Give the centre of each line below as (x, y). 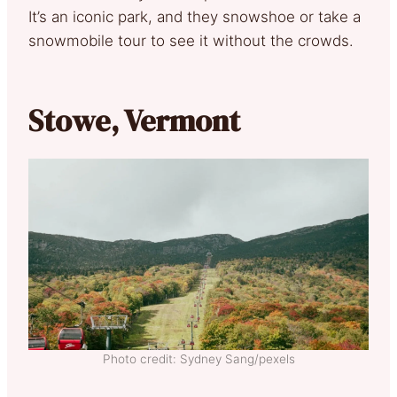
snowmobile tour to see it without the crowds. (191, 41)
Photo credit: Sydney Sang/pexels (198, 359)
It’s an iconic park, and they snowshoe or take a (195, 17)
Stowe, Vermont (134, 121)
